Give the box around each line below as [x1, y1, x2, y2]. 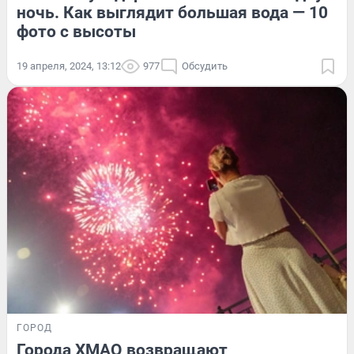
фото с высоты [17, 22, 136, 42]
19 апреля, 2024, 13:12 [17, 60, 121, 73]
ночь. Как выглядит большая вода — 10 [17, 3, 328, 23]
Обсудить [182, 60, 228, 73]
